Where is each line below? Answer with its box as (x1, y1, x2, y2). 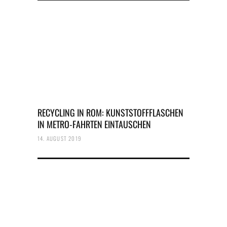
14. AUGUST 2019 (37, 134, 82, 142)
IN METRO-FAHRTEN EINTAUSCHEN (37, 118, 151, 131)
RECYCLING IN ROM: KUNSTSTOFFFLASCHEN (37, 106, 183, 119)
